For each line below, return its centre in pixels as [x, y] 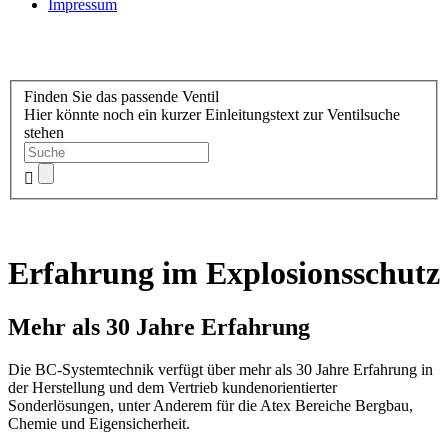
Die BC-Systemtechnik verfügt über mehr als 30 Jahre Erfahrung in [220, 369]
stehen [44, 132]
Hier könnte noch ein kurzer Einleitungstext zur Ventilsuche [212, 114]
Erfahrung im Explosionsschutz [224, 273]
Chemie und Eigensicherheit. [99, 423]
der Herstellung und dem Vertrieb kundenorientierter [172, 387]
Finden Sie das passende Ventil [121, 96]
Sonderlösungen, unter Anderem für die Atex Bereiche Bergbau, [210, 405]
